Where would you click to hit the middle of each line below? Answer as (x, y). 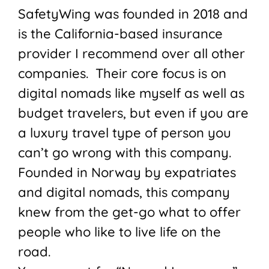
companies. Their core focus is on (122, 74)
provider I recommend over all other (131, 54)
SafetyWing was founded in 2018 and (133, 14)
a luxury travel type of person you (125, 133)
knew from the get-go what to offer (129, 212)
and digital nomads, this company (124, 192)
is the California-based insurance (120, 34)
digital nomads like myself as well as (131, 93)
